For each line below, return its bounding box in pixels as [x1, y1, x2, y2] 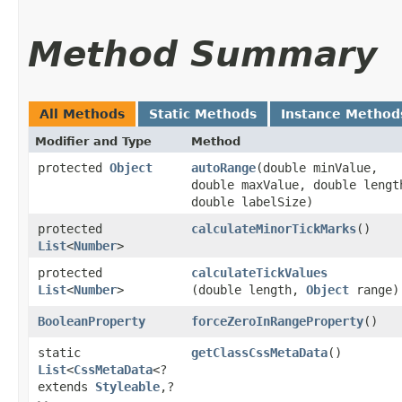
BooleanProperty [38, 313, 145, 328]
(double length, [191, 282, 306, 297]
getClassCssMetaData [191, 345, 328, 360]
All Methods [39, 106, 125, 121]
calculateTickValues [191, 265, 328, 280]
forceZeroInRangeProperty [191, 313, 363, 328]
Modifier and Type [35, 134, 152, 148]
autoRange [191, 160, 256, 175]
